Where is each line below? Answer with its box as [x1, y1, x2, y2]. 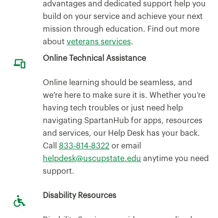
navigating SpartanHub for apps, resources [43, 116, 202, 125]
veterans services [67, 37, 131, 46]
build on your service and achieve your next [43, 12, 203, 20]
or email [109, 142, 141, 150]
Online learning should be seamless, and [43, 78, 192, 87]
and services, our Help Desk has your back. [43, 129, 200, 137]
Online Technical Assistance [43, 54, 146, 62]
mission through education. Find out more [43, 25, 200, 33]
